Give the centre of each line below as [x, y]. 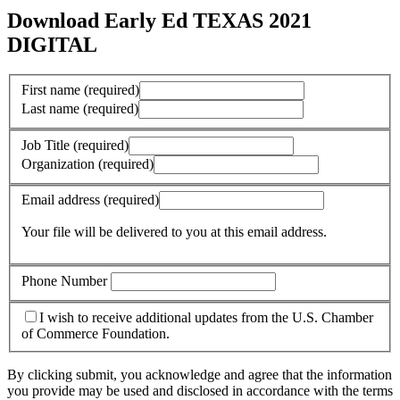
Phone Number [66, 280]
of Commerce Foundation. [96, 334]
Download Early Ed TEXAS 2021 [159, 20]
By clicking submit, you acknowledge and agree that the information [200, 375]
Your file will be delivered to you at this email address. [174, 232]
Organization [60, 163]
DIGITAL [52, 44]
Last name [52, 108]
